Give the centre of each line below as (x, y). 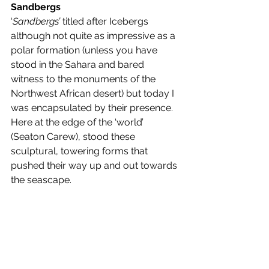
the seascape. (42, 180)
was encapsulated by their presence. (93, 108)
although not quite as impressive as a (94, 36)
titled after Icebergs (107, 22)
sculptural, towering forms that (80, 151)
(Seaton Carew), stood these (74, 137)
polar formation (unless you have (85, 50)
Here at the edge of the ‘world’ (78, 122)
